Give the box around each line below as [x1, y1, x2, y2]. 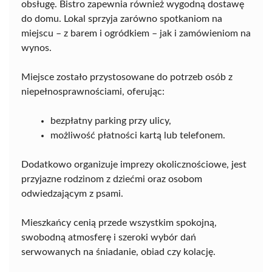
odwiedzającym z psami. [21, 188, 123, 199]
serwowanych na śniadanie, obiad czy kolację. [21, 246, 216, 257]
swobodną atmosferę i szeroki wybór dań [21, 232, 196, 242]
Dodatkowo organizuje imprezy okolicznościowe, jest [21, 159, 246, 169]
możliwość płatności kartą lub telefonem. [50, 130, 225, 140]
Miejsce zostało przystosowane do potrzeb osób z [21, 72, 233, 82]
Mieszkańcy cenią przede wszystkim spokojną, [21, 217, 217, 228]
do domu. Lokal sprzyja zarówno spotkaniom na [21, 13, 222, 24]
